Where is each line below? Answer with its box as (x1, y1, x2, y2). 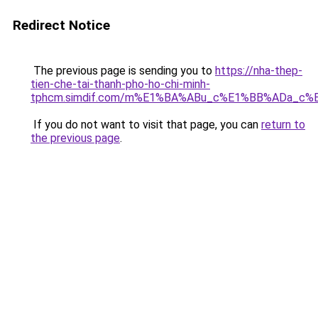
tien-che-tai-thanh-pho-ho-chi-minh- (31, 77, 210, 91)
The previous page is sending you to (31, 64, 215, 77)
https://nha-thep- (215, 64, 302, 77)
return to (261, 118, 305, 131)
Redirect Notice (13, 17, 110, 33)
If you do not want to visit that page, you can (31, 118, 261, 131)
